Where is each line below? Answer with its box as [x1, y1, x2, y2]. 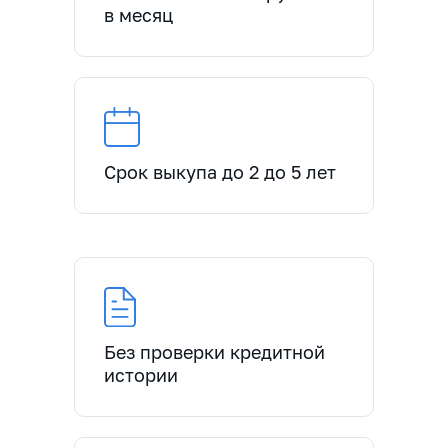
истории [104, 364, 178, 386]
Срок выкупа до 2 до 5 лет [104, 161, 336, 183]
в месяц [104, 4, 173, 26]
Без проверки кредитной [104, 341, 325, 363]
